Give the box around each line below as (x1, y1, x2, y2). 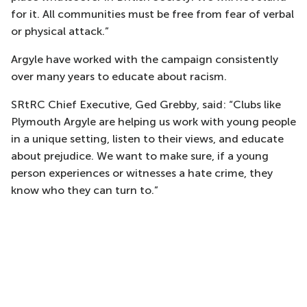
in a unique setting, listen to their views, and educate (11, 132, 284, 145)
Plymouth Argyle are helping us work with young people (11, 115, 296, 128)
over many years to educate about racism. (11, 70, 230, 83)
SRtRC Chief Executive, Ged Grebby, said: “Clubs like (11, 98, 281, 111)
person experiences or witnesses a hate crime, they (11, 167, 273, 180)
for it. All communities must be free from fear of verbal (11, 8, 294, 21)
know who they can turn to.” (11, 184, 158, 197)
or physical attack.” (11, 25, 112, 38)
